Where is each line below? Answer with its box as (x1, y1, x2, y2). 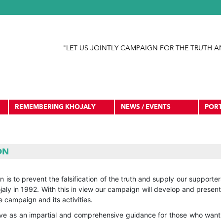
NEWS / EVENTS (121, 103, 171, 110)
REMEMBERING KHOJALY (15, 103, 96, 110)
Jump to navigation (79, 2, 142, 10)
